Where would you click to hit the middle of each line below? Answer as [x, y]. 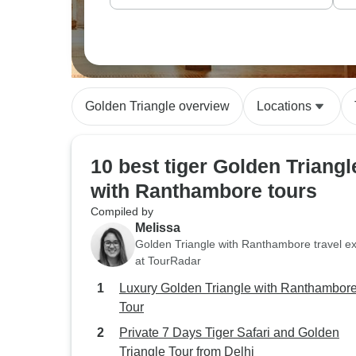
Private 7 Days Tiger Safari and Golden [229, 333]
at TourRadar [168, 261]
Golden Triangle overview [157, 106]
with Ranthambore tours [204, 191]
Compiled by [122, 211]
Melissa [158, 228]
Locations [284, 106]
